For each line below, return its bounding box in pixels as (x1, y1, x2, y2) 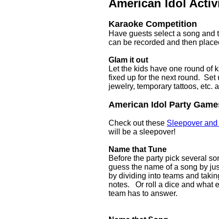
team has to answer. (109, 189, 179, 197)
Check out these (109, 119, 167, 127)
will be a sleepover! (109, 128, 175, 136)
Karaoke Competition (109, 19, 197, 29)
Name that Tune (109, 145, 167, 153)
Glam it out (109, 56, 148, 64)
